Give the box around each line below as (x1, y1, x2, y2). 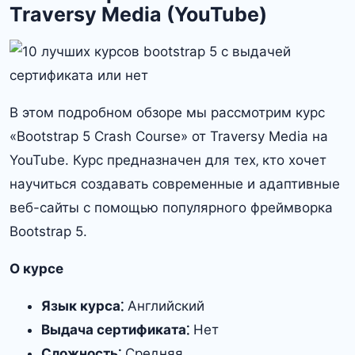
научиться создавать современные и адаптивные (10, 175, 340, 192)
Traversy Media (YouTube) (10, 2, 267, 26)
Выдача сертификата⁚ (41, 321, 189, 338)
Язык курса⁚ (41, 297, 124, 314)
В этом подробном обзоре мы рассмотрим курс (10, 104, 325, 120)
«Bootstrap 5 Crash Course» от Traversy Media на (10, 128, 328, 144)
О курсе (10, 260, 63, 277)
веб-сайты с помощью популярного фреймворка (10, 199, 333, 216)
